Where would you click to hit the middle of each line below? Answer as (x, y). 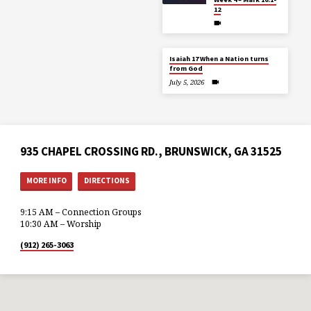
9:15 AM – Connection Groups (81, 212)
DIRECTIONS (107, 181)
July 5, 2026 (186, 83)
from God (186, 68)
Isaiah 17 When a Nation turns (219, 58)
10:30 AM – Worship (61, 224)
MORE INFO (46, 181)
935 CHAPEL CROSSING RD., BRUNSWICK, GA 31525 (151, 151)
